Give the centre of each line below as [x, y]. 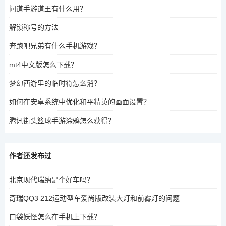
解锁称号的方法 [34, 27]
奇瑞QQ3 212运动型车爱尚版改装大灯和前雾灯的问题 [94, 198]
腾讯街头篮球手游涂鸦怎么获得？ [62, 120]
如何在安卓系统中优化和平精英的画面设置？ [79, 102]
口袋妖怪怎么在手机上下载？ [55, 217]
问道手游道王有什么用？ [48, 8]
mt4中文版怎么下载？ [43, 64]
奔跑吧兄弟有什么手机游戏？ [55, 46]
